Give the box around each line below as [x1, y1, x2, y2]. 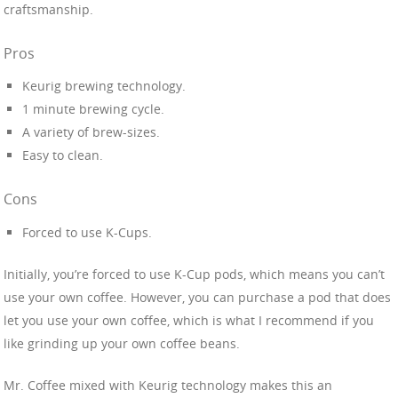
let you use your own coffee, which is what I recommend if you [4, 311, 374, 329]
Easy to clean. [22, 147, 103, 164]
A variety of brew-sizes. [22, 123, 160, 141]
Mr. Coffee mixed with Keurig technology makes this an [4, 376, 332, 394]
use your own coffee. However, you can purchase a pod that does [4, 288, 391, 306]
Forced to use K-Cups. [22, 223, 152, 241]
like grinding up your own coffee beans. [4, 334, 240, 352]
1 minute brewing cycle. [22, 100, 164, 118]
